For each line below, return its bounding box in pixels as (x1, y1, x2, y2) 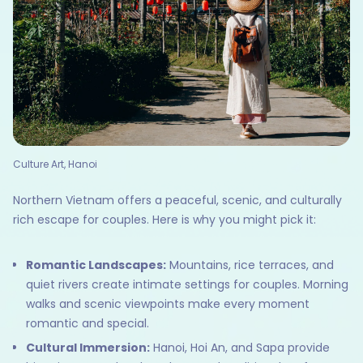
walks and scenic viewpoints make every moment (26, 295, 310, 312)
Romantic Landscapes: (26, 256, 166, 273)
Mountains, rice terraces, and (166, 256, 334, 273)
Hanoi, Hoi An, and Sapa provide (150, 339, 330, 356)
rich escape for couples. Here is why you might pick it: (13, 211, 316, 228)
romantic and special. (26, 314, 149, 331)
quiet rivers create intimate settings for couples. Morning (26, 275, 348, 293)
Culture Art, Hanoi (13, 156, 97, 171)
